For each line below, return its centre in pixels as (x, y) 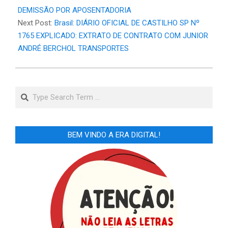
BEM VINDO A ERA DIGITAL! (114, 135)
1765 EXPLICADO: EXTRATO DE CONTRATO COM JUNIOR (113, 35)
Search (28, 91)
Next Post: (36, 23)
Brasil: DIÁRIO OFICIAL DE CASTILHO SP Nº (127, 23)
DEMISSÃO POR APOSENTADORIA (75, 10)
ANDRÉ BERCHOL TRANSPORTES (73, 48)
